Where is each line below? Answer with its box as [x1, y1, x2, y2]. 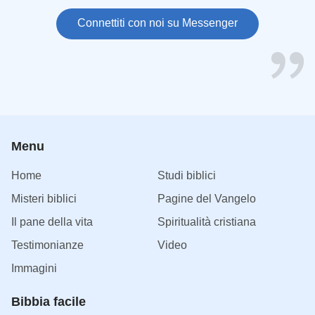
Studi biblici [157, 169, 216, 181]
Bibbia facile [11, 294, 86, 309]
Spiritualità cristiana [157, 215, 256, 228]
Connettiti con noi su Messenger [77, 16, 238, 29]
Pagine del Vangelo [157, 192, 256, 205]
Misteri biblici [11, 192, 77, 205]
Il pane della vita [11, 215, 93, 228]
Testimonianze [11, 238, 84, 251]
